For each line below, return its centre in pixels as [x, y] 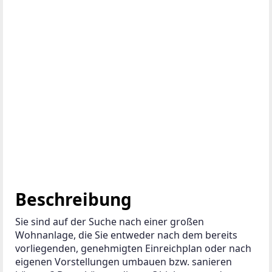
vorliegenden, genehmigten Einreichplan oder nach [134, 248]
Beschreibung [73, 199]
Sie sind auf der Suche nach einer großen [111, 221]
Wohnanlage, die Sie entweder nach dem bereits [127, 235]
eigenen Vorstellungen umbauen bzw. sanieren [125, 261]
